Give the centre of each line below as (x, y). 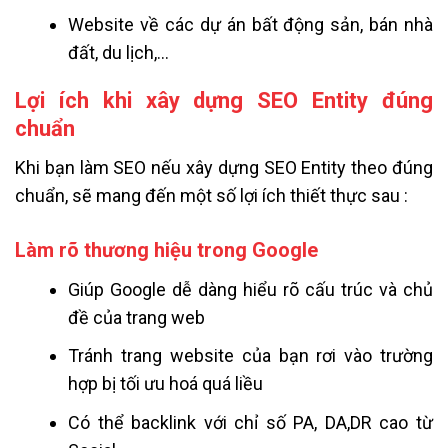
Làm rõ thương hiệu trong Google (166, 249)
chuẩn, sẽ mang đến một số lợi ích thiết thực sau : (211, 196)
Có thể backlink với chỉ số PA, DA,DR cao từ (250, 423)
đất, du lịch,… (119, 53)
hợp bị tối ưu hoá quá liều (166, 384)
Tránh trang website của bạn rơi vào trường (250, 356)
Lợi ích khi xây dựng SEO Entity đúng (224, 101)
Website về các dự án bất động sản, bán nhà (250, 25)
